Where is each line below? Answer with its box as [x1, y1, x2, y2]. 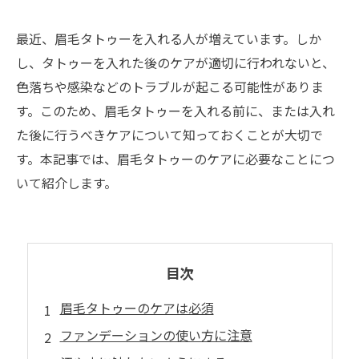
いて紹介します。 [16, 173, 117, 192]
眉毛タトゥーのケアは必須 [59, 298, 214, 317]
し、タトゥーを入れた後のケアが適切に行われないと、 [16, 53, 335, 72]
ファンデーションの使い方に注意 [59, 325, 252, 345]
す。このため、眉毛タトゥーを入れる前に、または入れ [16, 101, 335, 120]
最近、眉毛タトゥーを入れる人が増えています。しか [16, 29, 321, 48]
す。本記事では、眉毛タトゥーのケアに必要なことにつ [16, 149, 335, 168]
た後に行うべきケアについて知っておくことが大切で [16, 125, 323, 144]
